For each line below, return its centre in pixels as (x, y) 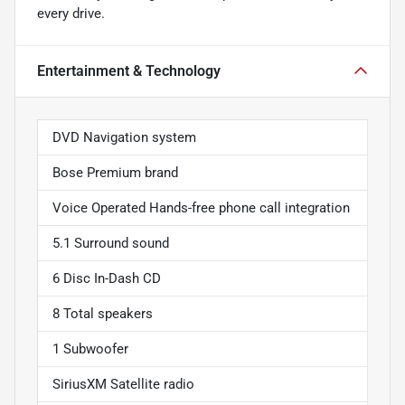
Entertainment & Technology (129, 71)
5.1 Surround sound (111, 243)
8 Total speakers (103, 313)
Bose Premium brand (115, 172)
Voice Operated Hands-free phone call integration (201, 207)
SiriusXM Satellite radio (123, 384)
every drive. (71, 13)
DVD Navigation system (124, 137)
